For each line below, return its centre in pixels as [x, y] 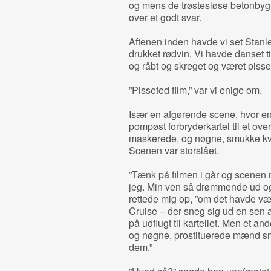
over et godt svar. [165, 17]
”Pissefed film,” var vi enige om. [195, 90]
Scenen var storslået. [174, 150]
